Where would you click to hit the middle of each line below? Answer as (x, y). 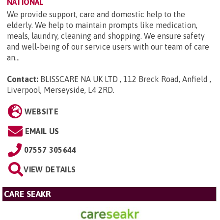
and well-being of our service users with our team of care (108, 47)
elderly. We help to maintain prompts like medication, (102, 25)
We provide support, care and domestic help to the (96, 14)
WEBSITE (41, 112)
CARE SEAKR (27, 194)
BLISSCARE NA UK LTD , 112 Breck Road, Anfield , (126, 79)
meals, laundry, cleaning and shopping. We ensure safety (106, 36)
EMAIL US (42, 131)
